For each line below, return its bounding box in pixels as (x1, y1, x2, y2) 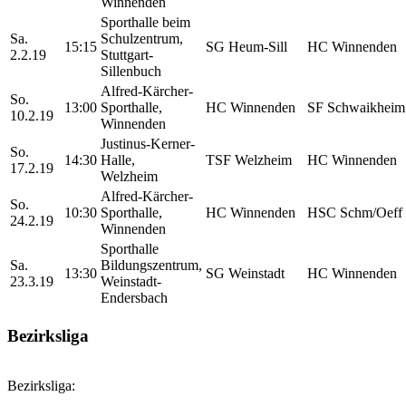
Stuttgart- (101, 47, 153, 63)
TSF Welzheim (206, 152, 292, 169)
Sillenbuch (101, 63, 161, 80)
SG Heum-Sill (206, 39, 287, 55)
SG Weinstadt (206, 266, 285, 282)
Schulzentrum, (101, 31, 183, 47)
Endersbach (101, 290, 168, 306)
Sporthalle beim (101, 14, 190, 31)
